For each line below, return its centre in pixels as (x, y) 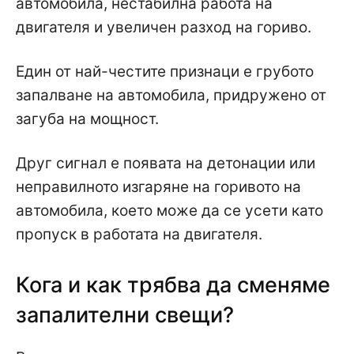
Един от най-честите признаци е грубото (165, 71)
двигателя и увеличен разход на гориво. (164, 27)
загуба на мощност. (87, 119)
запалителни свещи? (125, 314)
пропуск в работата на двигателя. (139, 234)
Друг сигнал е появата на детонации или (166, 163)
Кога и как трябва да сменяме (173, 284)
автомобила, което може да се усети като (169, 210)
